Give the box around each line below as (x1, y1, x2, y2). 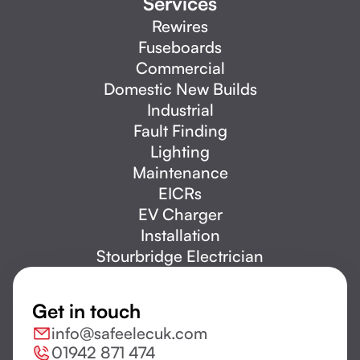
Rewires (152, 16, 208, 37)
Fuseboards (138, 37, 222, 58)
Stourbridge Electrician (96, 246, 264, 267)
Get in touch (32, 299, 141, 324)
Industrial (146, 100, 214, 121)
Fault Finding (133, 121, 227, 141)
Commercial (135, 58, 225, 79)
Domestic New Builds (103, 79, 257, 100)
